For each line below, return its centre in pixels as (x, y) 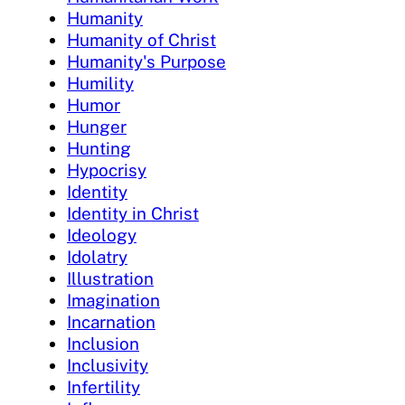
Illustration (110, 279)
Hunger (97, 127)
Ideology (102, 235)
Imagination (113, 301)
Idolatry (97, 257)
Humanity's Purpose (146, 62)
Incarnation (111, 322)
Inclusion (103, 344)
